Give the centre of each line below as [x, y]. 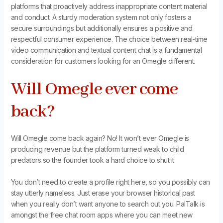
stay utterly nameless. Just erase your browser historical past [103, 193]
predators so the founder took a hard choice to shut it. [93, 160]
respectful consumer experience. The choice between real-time [109, 39]
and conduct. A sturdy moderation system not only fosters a [101, 17]
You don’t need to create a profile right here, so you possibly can [110, 182]
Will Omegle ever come [94, 89]
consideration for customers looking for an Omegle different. [103, 61]
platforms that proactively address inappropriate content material [109, 6]
